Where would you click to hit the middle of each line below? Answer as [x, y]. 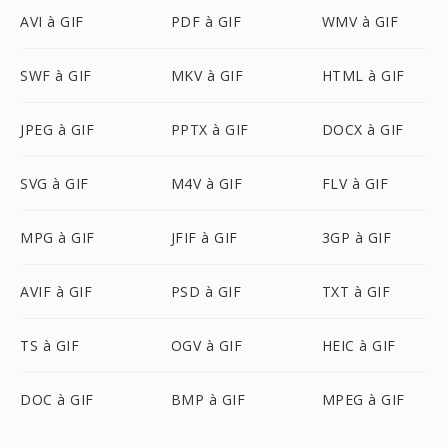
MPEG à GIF [363, 399]
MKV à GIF [207, 75]
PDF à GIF [206, 21]
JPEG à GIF [57, 129]
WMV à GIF [360, 21]
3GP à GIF [356, 237]
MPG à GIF [57, 237]
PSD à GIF [206, 291]
